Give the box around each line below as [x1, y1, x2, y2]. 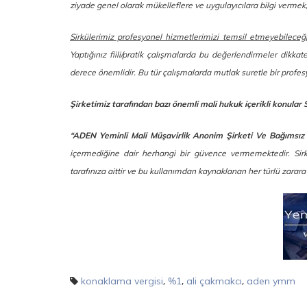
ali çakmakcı [186, 274, 242, 287]
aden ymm [247, 274, 295, 287]
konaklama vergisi [81, 274, 163, 287]
